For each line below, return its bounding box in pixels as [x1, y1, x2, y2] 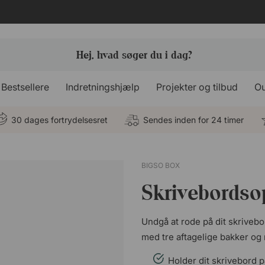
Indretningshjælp [66, 81, 140, 93]
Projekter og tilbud [156, 81, 238, 93]
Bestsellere [1, 81, 50, 93]
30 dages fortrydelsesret [11, 115, 108, 125]
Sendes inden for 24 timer [143, 115, 244, 125]
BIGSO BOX [141, 161, 180, 170]
